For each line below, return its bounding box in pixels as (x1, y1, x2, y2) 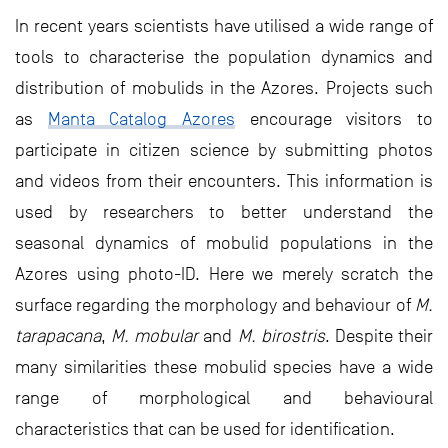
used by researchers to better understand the (15, 202, 433, 222)
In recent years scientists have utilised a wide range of (15, 16, 433, 36)
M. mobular (111, 326, 199, 346)
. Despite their (324, 326, 434, 346)
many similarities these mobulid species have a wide (15, 357, 433, 377)
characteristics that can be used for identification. (15, 419, 395, 439)
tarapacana (15, 326, 101, 346)
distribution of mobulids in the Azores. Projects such (15, 78, 433, 98)
